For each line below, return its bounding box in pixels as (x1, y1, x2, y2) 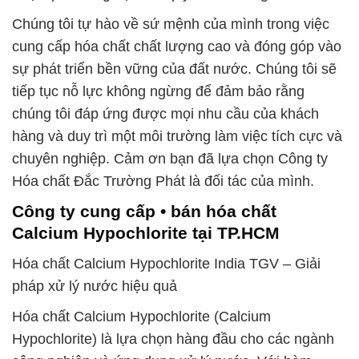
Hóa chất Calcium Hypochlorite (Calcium (12, 309, 271, 325)
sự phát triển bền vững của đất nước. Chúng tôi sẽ (12, 61, 337, 78)
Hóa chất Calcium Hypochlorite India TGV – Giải (12, 256, 321, 272)
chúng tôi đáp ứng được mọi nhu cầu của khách (12, 106, 319, 123)
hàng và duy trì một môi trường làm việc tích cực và (12, 128, 342, 145)
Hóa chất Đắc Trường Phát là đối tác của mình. (12, 173, 314, 190)
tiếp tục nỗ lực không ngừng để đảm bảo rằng (12, 83, 305, 100)
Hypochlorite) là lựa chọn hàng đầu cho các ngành (12, 331, 334, 347)
